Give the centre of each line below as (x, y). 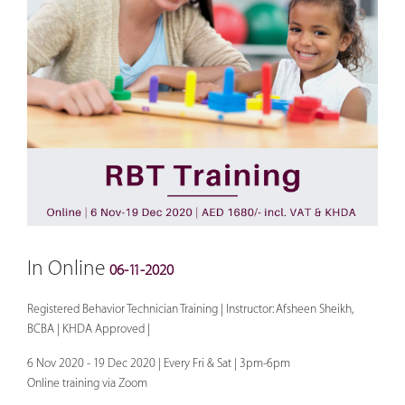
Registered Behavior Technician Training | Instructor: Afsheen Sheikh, (190, 309)
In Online (68, 268)
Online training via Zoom (87, 383)
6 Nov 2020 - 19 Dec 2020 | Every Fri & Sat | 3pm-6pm (159, 363)
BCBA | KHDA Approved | (89, 329)
